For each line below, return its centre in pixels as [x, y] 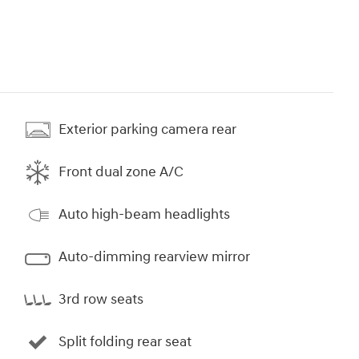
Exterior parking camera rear [147, 130]
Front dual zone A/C [121, 172]
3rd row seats [101, 300]
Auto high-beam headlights [144, 215]
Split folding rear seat [125, 342]
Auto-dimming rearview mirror [154, 257]
